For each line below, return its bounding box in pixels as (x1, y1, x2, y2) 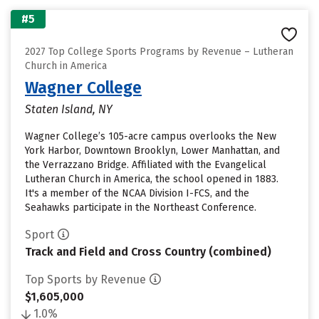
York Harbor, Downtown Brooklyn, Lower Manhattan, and (25, 145, 280, 157)
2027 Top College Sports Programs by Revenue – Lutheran (25, 46, 293, 58)
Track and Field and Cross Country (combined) (25, 245, 271, 258)
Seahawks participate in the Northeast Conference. (25, 202, 256, 214)
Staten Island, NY (25, 103, 113, 116)
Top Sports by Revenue (25, 273, 146, 286)
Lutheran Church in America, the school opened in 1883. (25, 173, 278, 185)
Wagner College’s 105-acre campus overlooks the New (25, 130, 276, 142)
